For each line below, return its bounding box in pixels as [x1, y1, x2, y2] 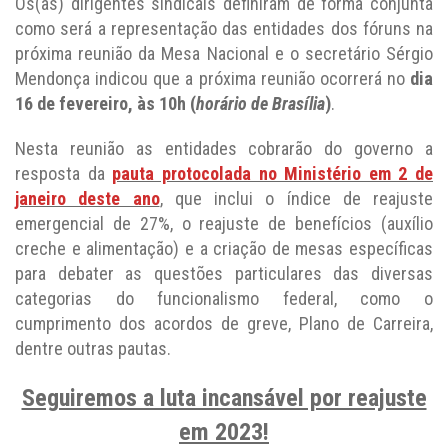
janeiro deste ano [15, 187, 160, 209]
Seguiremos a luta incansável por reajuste [21, 383, 427, 412]
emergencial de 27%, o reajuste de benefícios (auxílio [15, 212, 433, 234]
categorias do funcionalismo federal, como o [15, 287, 433, 309]
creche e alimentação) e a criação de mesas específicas [15, 237, 433, 259]
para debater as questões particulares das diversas [15, 262, 433, 284]
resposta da [15, 162, 113, 184]
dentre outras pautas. [15, 337, 171, 359]
